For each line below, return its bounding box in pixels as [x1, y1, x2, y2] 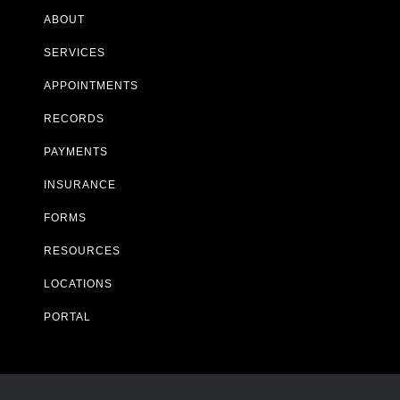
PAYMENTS [43, 145, 108, 158]
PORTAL [43, 310, 91, 323]
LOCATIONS [43, 277, 112, 290]
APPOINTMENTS [43, 79, 138, 92]
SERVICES [43, 46, 105, 59]
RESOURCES [43, 244, 121, 257]
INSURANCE [43, 178, 116, 191]
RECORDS [43, 112, 104, 125]
